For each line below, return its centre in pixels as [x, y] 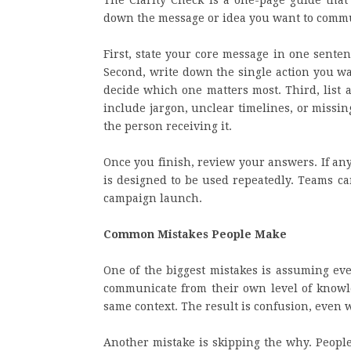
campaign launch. [153, 198]
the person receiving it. [168, 126]
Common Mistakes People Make [195, 234]
